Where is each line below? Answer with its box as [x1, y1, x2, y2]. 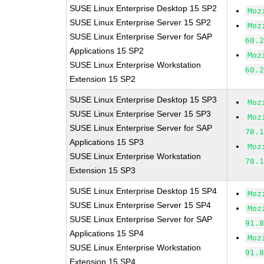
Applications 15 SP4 [70, 229, 144, 238]
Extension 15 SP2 [70, 74, 136, 84]
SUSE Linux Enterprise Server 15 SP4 [70, 200, 212, 210]
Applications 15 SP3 [70, 137, 144, 147]
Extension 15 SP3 [70, 166, 136, 175]
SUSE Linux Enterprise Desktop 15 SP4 [70, 186, 217, 196]
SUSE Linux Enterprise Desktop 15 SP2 [70, 4, 217, 13]
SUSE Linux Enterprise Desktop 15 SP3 [70, 95, 217, 104]
